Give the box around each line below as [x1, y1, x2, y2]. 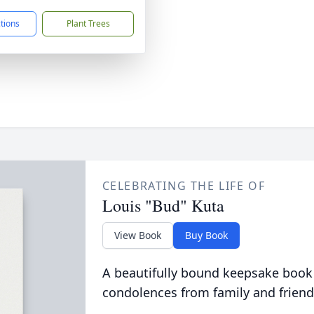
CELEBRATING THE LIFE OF [102, 178, 266, 193]
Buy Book [184, 228, 228, 242]
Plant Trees [66, 18, 110, 29]
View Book [114, 228, 161, 242]
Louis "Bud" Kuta [102, 194, 224, 217]
